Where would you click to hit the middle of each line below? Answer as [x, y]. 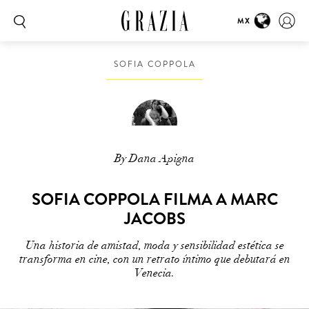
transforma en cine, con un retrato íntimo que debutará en [154, 259]
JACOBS [154, 219]
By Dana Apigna [154, 159]
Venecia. [154, 273]
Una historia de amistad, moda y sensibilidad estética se [154, 246]
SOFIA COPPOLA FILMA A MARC [154, 199]
